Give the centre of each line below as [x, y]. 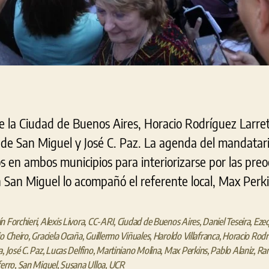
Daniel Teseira [226, 222]
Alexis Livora [62, 222]
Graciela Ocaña [57, 236]
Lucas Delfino [69, 250]
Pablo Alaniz [232, 250]
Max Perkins [185, 250]
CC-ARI [101, 222]
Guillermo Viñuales [118, 236]
